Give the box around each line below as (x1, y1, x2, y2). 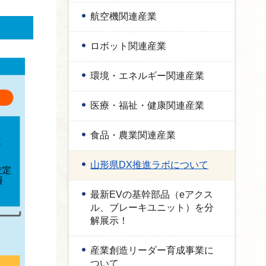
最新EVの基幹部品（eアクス (90, 189, 213, 199)
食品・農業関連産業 (90, 130, 176, 140)
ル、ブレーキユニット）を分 (90, 202, 214, 213)
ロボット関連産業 (90, 41, 166, 51)
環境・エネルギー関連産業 (90, 71, 204, 81)
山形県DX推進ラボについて (90, 160, 208, 170)
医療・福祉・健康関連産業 (90, 100, 204, 110)
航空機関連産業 (90, 11, 157, 21)
